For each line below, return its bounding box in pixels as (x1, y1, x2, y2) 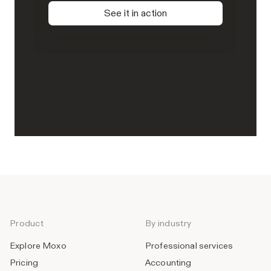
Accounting (145, 257, 192, 269)
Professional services (145, 240, 233, 252)
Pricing (10, 257, 39, 269)
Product (10, 218, 44, 229)
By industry (145, 218, 192, 229)
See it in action (104, 7, 167, 19)
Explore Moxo (10, 240, 67, 252)
